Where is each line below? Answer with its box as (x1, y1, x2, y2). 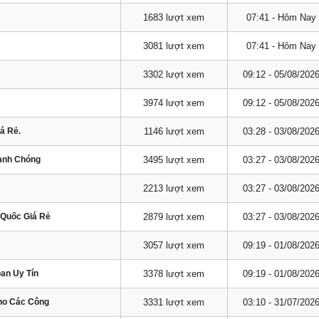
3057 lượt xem (143, 240, 205, 251)
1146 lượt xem (143, 126, 204, 137)
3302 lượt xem (143, 69, 205, 80)
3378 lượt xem (143, 268, 205, 279)
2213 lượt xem (143, 183, 205, 194)
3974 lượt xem (143, 98, 205, 108)
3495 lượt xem (143, 155, 205, 165)
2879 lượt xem (143, 211, 205, 222)
